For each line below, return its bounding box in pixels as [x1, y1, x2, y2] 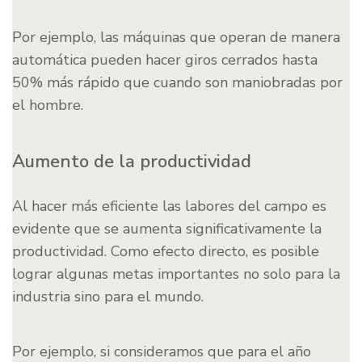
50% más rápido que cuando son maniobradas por [12, 73, 343, 93]
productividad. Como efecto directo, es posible [12, 242, 319, 262]
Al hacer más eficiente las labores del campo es [12, 196, 326, 217]
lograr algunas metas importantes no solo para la [12, 264, 340, 284]
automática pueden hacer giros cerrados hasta [12, 50, 318, 70]
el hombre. [12, 95, 83, 116]
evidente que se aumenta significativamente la [12, 219, 322, 239]
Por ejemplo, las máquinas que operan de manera [12, 27, 340, 48]
